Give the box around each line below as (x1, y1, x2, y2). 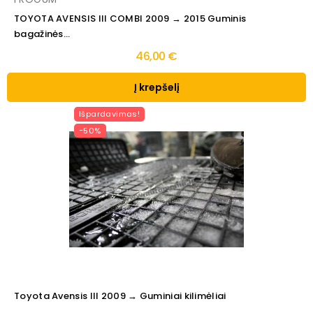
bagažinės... (14, 27, 71, 41)
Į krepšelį (133, 80, 180, 95)
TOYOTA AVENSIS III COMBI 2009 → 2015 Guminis (14, 12, 247, 26)
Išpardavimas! (79, 108, 140, 120)
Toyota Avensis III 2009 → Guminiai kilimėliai (14, 289, 226, 303)
